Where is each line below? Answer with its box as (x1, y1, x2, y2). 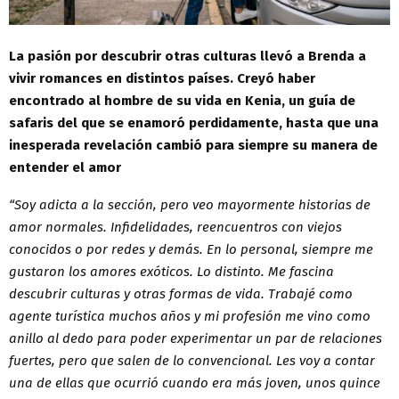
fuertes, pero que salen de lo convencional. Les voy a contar (9, 352, 375, 369)
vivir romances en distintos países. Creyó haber (9, 69, 315, 86)
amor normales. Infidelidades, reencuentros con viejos (9, 218, 342, 235)
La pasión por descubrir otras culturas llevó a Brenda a (9, 47, 366, 64)
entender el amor (9, 159, 121, 175)
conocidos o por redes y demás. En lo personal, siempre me (9, 240, 373, 257)
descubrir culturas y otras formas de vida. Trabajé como (9, 285, 353, 302)
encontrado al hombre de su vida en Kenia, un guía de (9, 92, 355, 109)
